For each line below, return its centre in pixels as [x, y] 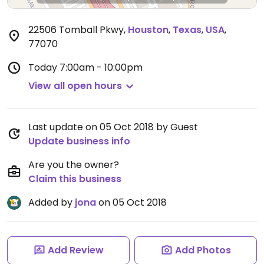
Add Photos [203, 250]
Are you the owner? [74, 165]
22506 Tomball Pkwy [76, 30]
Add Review [75, 250]
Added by [52, 202]
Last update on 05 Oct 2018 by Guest [113, 127]
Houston [148, 30]
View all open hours [75, 86]
